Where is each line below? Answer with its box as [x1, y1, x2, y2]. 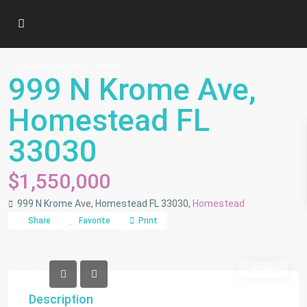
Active [251, 264, 275, 274]
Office [96, 61, 119, 71]
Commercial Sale [15, 61, 82, 71]
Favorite [79, 216, 110, 225]
